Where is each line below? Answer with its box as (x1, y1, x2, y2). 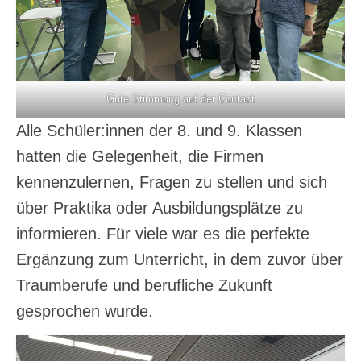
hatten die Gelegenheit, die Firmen (16, 147, 263, 166)
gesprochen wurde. (16, 302, 153, 321)
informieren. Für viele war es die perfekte (16, 225, 309, 243)
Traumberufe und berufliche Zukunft (16, 276, 272, 295)
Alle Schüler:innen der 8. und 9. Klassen (16, 122, 302, 140)
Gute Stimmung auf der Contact (106, 93, 255, 106)
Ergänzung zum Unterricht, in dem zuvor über (16, 251, 343, 269)
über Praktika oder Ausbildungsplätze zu (16, 199, 303, 218)
